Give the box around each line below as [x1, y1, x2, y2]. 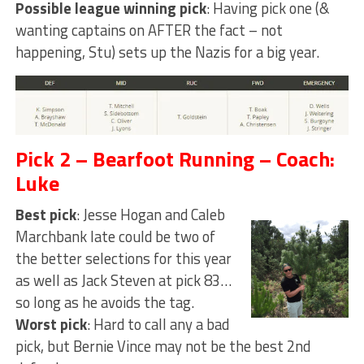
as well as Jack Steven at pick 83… [15, 268, 232, 292]
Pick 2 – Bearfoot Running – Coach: [15, 142, 335, 175]
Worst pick [15, 312, 87, 336]
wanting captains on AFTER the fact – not [15, 19, 283, 42]
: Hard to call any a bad [86, 312, 229, 336]
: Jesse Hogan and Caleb [76, 202, 225, 226]
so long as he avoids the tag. [15, 290, 194, 314]
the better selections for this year [15, 246, 232, 270]
